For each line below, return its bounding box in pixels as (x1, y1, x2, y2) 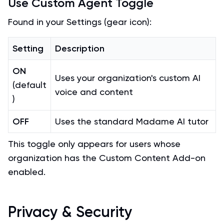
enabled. (8, 166, 45, 177)
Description (55, 43, 104, 54)
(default (12, 79, 46, 90)
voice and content (55, 86, 133, 97)
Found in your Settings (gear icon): (8, 16, 151, 27)
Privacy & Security (8, 203, 132, 221)
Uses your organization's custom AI (55, 72, 200, 83)
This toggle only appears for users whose (8, 138, 180, 149)
